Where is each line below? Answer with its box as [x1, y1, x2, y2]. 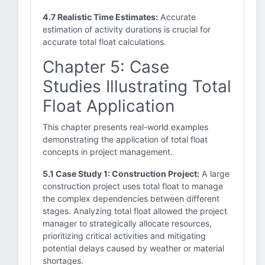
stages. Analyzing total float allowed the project [43, 206, 227, 216]
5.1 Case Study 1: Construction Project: [43, 169, 199, 179]
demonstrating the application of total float [43, 134, 208, 144]
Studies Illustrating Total [43, 76, 231, 96]
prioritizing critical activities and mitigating [43, 231, 206, 241]
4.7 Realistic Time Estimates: [43, 12, 158, 22]
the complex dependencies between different [43, 193, 219, 203]
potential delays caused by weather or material [43, 243, 224, 253]
